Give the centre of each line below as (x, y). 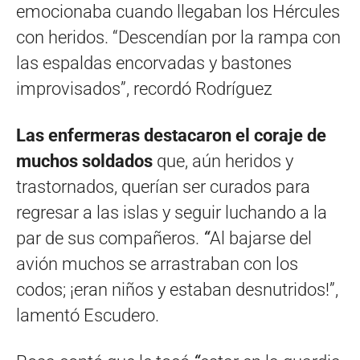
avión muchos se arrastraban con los (157, 264)
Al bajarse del (261, 238)
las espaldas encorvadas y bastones (154, 63)
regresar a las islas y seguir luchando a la (172, 212)
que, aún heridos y (223, 161)
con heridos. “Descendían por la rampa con (178, 37)
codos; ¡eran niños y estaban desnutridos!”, (177, 289)
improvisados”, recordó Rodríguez (144, 88)
